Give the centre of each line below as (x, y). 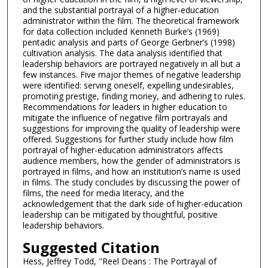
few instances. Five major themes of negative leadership (132, 74)
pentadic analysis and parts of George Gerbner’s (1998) (129, 42)
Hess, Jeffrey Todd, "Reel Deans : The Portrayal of (119, 261)
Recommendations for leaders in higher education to (125, 106)
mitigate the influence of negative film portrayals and (125, 117)
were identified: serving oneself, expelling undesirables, (128, 85)
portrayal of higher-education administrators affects (123, 150)
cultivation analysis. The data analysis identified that (122, 53)
